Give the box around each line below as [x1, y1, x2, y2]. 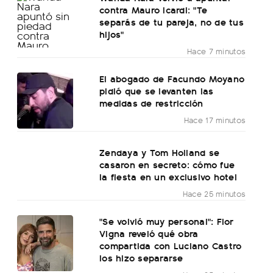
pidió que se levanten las [99, 83, 214, 98]
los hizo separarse [99, 250, 183, 265]
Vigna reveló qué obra [99, 226, 199, 241]
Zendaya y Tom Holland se [99, 145, 220, 160]
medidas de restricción [99, 96, 204, 110]
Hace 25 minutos [182, 188, 246, 200]
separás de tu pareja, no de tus [99, 15, 244, 29]
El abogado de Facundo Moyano [99, 71, 245, 86]
